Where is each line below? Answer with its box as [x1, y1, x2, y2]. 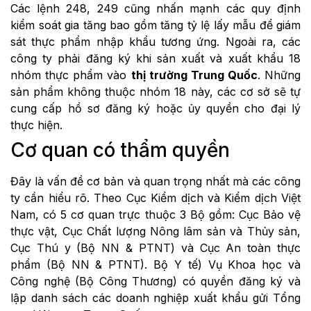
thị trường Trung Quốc [131, 67, 258, 82]
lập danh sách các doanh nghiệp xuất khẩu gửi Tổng [10, 290, 301, 305]
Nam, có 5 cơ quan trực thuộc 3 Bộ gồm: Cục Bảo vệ [10, 207, 301, 221]
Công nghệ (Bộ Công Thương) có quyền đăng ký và [10, 274, 301, 288]
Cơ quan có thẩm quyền [10, 137, 230, 162]
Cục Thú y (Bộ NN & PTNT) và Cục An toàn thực [10, 240, 301, 255]
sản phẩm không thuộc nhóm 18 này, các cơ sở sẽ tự [10, 84, 301, 99]
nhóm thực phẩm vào [10, 67, 131, 82]
